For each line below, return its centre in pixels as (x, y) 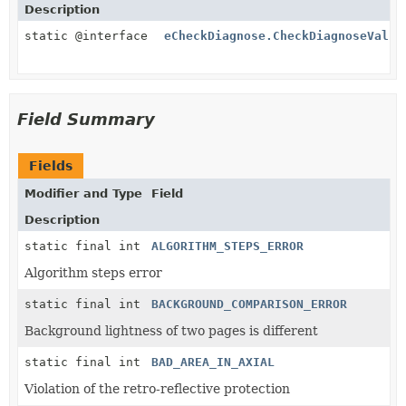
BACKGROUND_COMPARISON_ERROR (249, 304)
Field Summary (86, 119)
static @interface (90, 35)
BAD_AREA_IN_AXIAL (213, 362)
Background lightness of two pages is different (171, 330)
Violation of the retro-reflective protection (157, 388)
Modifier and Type (83, 193)
